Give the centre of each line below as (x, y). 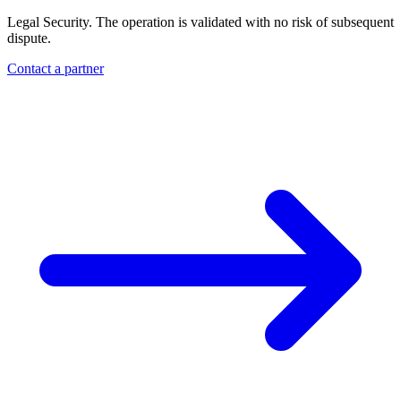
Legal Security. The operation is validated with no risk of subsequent (200, 21)
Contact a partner (55, 68)
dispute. (29, 38)
